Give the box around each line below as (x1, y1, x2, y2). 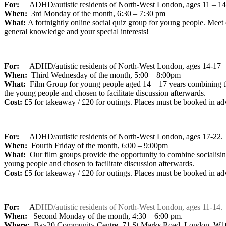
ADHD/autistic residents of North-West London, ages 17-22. (29, 132, 223, 141)
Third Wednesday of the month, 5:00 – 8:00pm (31, 70, 181, 79)
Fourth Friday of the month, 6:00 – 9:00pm (31, 141, 168, 150)
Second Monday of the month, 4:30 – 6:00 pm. (27, 211, 183, 220)
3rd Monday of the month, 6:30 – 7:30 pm (27, 9, 165, 18)
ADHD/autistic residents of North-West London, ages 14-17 (29, 61, 221, 70)
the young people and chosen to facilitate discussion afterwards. (4, 88, 206, 97)
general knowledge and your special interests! (4, 27, 149, 36)
